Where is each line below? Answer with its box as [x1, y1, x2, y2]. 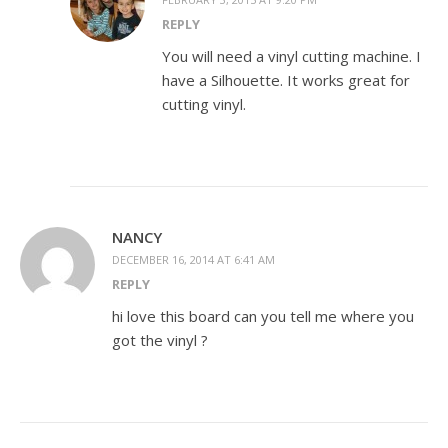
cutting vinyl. [162, 94, 246, 115]
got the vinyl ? [112, 330, 208, 351]
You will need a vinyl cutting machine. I [162, 46, 421, 67]
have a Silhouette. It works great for [162, 70, 410, 91]
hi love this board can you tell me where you [112, 306, 414, 327]
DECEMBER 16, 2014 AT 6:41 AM [112, 252, 275, 268]
